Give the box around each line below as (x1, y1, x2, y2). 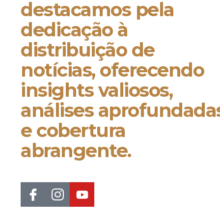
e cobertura (21, 119, 126, 142)
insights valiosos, (21, 79, 172, 102)
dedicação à (21, 18, 128, 41)
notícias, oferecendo (21, 58, 204, 82)
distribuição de (21, 38, 155, 61)
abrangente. (21, 139, 131, 162)
